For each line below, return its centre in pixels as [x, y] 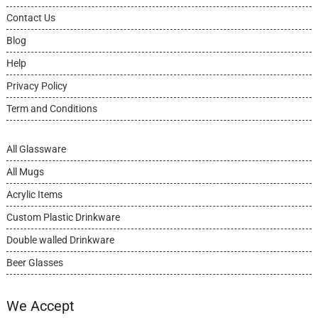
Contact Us [31, 18]
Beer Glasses [34, 263]
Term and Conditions [51, 109]
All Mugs [25, 172]
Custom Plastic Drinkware [63, 218]
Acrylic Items [34, 195]
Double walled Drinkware [60, 240]
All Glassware [36, 149]
